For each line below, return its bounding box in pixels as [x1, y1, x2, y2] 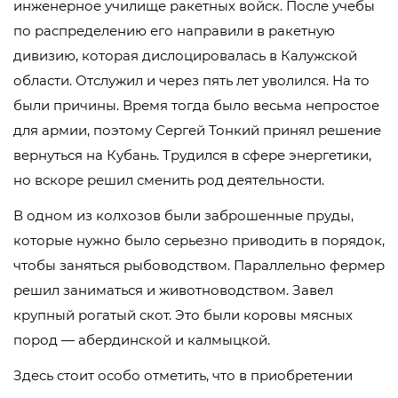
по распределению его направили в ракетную [13, 22, 335, 40]
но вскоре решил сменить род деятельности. [13, 171, 324, 189]
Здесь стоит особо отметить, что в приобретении [13, 367, 353, 385]
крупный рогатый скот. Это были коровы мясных [13, 306, 353, 324]
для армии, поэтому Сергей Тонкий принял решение [13, 122, 381, 139]
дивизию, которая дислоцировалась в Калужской [13, 47, 357, 65]
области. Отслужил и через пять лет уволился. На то [13, 72, 370, 90]
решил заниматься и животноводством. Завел [13, 282, 333, 299]
